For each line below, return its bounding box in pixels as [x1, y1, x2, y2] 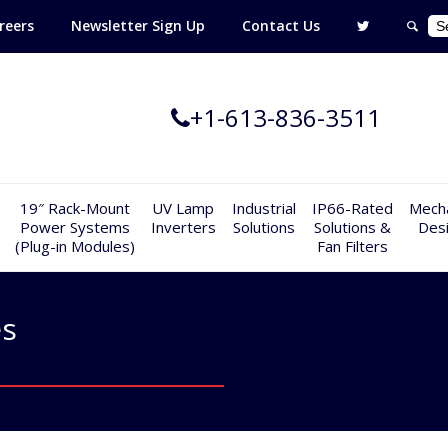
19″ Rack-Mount [19, 198, 130, 218]
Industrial [231, 198, 296, 218]
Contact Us [242, 16, 320, 35]
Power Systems [19, 217, 130, 237]
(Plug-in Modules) [14, 236, 135, 256]
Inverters [150, 217, 216, 237]
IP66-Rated [311, 198, 393, 218]
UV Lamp [152, 198, 214, 218]
